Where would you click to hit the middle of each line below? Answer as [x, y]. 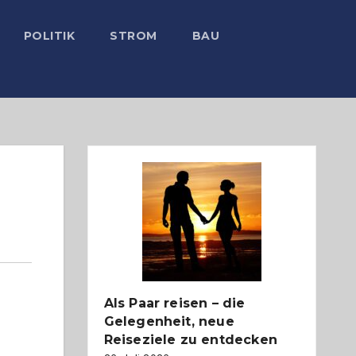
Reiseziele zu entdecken [191, 340]
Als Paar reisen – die [174, 303]
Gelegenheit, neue [169, 321]
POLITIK [49, 36]
